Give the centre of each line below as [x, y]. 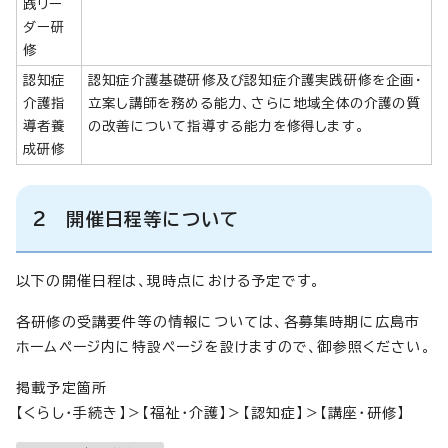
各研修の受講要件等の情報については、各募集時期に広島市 [218, 321]
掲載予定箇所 [62, 387]
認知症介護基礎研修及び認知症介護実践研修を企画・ [255, 79]
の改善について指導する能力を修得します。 [226, 125]
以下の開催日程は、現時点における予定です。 [168, 280]
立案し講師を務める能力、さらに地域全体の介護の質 [254, 102]
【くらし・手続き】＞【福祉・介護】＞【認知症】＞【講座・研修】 [211, 412]
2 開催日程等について [136, 218]
